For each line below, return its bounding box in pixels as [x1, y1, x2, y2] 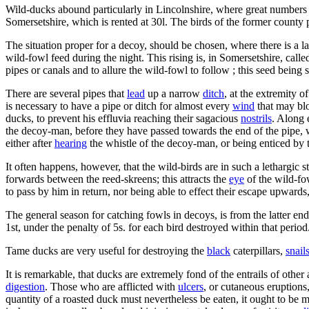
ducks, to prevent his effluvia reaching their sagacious [6, 112, 241, 124]
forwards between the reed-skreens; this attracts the [6, 172, 229, 185]
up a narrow [145, 87, 203, 99]
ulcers [178, 280, 203, 292]
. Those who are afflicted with [45, 280, 178, 292]
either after [6, 137, 54, 149]
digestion [6, 280, 45, 292]
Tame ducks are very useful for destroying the [6, 244, 207, 257]
